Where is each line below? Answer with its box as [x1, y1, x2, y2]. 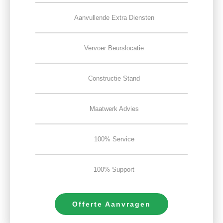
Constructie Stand [88, 74, 140, 82]
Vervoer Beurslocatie [84, 44, 144, 52]
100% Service [94, 135, 134, 143]
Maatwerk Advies [89, 105, 139, 112]
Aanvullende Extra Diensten [74, 13, 154, 21]
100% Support [94, 165, 134, 173]
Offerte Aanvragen [72, 200, 151, 208]
